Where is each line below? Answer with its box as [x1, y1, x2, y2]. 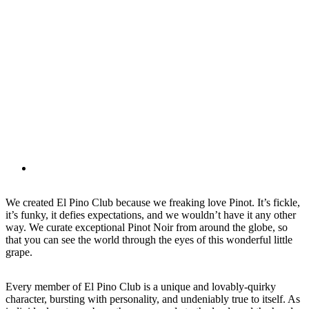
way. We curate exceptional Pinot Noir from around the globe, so [6, 221, 288, 233]
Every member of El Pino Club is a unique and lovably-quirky [6, 280, 276, 292]
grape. [6, 246, 32, 258]
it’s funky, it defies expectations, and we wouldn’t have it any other [6, 208, 296, 221]
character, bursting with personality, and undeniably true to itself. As [6, 292, 300, 305]
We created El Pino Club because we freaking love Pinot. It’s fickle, [6, 196, 300, 208]
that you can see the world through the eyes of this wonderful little [6, 233, 292, 246]
